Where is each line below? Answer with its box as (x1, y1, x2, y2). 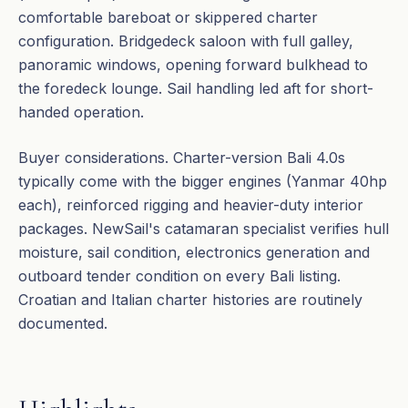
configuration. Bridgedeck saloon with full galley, (18, 32, 353, 50)
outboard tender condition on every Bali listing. (18, 267, 341, 285)
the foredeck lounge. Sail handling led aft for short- (18, 79, 373, 97)
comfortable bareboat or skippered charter (18, 8, 318, 26)
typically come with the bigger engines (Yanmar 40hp (18, 172, 387, 190)
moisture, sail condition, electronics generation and (18, 243, 370, 261)
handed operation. (18, 103, 144, 121)
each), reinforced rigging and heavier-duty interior (18, 196, 363, 214)
